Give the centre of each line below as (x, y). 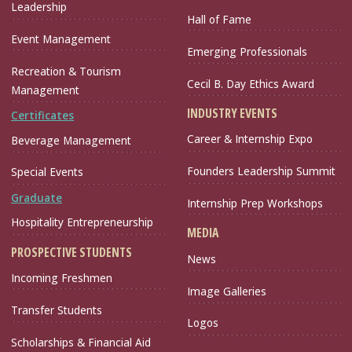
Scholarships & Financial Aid (81, 342)
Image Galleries (227, 291)
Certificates (42, 115)
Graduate (37, 197)
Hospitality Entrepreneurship (82, 222)
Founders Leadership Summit (261, 171)
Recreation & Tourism (66, 71)
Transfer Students (57, 310)
